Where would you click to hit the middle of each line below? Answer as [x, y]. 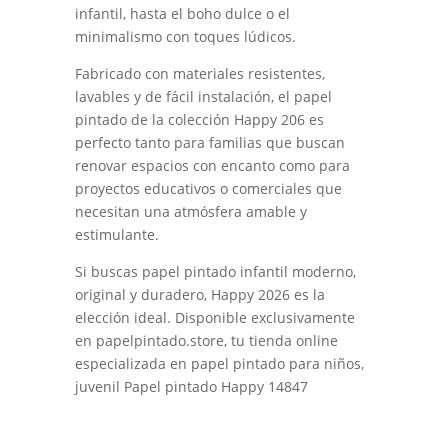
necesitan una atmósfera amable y [190, 211]
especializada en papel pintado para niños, [219, 363]
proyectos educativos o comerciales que [208, 188]
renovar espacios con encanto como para [212, 165]
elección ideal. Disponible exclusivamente [214, 317]
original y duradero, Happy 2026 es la [199, 294]
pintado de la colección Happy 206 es [199, 119]
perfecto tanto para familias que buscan [209, 142]
